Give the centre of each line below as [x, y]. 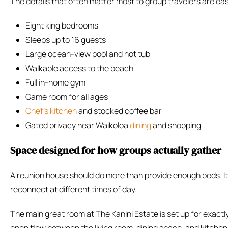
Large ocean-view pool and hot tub [88, 54]
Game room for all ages [67, 97]
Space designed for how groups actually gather [116, 150]
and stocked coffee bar [119, 111]
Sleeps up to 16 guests [66, 40]
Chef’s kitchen [51, 111]
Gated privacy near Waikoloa [78, 125]
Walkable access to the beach [79, 68]
